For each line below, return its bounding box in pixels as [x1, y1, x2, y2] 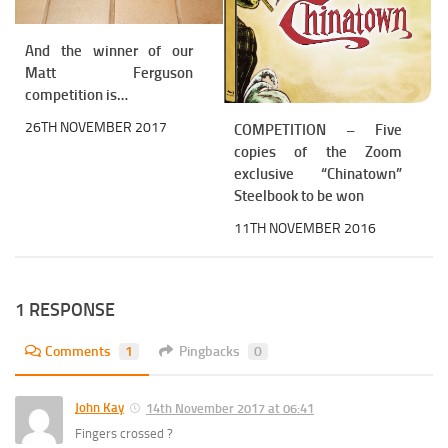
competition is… [25, 85, 128, 104]
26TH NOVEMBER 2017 [25, 118, 167, 136]
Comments [45, 342, 111, 360]
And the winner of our [25, 41, 193, 60]
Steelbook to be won [234, 187, 364, 206]
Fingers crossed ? [75, 425, 173, 441]
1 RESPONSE [15, 298, 115, 321]
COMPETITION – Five [234, 121, 402, 140]
